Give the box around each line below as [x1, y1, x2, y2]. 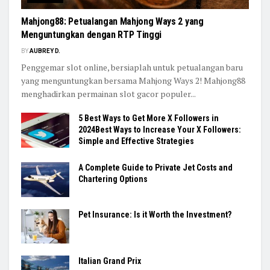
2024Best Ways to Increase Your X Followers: [78, 125, 241, 135]
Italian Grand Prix [78, 256, 141, 266]
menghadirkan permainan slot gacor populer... [21, 88, 196, 100]
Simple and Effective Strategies [78, 136, 194, 146]
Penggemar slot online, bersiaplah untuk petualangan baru [21, 61, 243, 74]
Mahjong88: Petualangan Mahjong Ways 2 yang [21, 16, 204, 28]
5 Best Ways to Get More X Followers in [78, 113, 219, 124]
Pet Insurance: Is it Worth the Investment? [78, 209, 231, 219]
